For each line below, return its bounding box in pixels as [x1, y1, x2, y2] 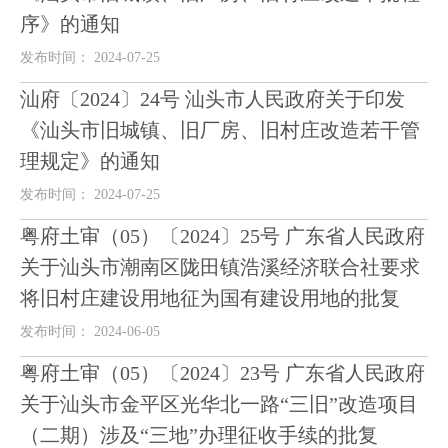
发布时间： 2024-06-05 [20, 324, 160, 339]
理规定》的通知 [20, 150, 160, 172]
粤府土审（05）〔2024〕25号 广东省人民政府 [20, 225, 425, 247]
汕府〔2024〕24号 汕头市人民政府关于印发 [20, 88, 405, 110]
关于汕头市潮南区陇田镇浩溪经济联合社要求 [20, 256, 420, 278]
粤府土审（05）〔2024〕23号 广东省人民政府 [20, 362, 425, 384]
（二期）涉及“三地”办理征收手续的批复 [20, 424, 378, 446]
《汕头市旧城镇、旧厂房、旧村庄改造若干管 [20, 119, 420, 141]
